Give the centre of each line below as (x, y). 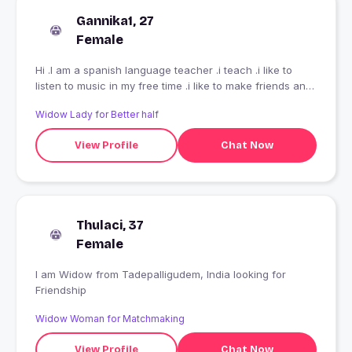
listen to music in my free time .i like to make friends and (174, 86)
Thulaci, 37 (110, 225)
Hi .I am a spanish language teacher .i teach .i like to (164, 70)
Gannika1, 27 (115, 21)
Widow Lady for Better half (97, 115)
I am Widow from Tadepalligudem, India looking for (66, 275)
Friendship (61, 290)
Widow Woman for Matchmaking (110, 319)
